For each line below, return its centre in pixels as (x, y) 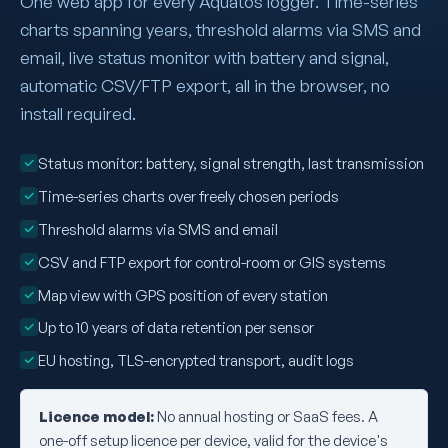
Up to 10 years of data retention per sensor (176, 328)
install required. (78, 114)
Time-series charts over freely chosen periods (188, 197)
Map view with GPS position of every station (183, 295)
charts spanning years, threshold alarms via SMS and (220, 30)
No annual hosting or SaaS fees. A (265, 416)
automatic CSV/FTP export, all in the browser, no (205, 86)
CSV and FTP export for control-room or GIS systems (212, 262)
